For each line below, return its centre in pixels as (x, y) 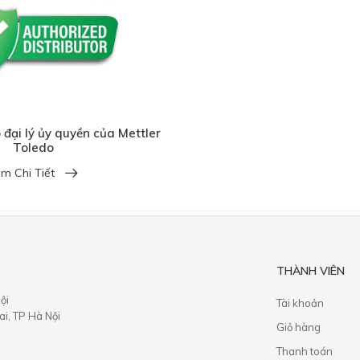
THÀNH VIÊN (311, 270)
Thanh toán (305, 351)
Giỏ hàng (299, 327)
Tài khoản (301, 303)
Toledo (33, 147)
